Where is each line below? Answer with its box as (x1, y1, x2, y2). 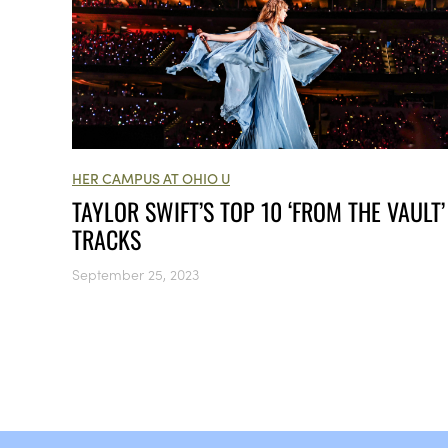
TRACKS (72, 221, 141, 258)
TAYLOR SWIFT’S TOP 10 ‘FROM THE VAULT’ (72, 193, 445, 230)
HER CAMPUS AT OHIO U (72, 168, 230, 189)
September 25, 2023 (72, 264, 199, 285)
